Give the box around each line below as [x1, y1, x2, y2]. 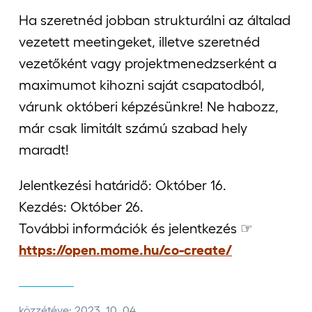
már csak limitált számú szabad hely [19, 120, 247, 136]
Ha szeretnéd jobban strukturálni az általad [19, 13, 290, 29]
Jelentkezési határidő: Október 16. [19, 178, 226, 194]
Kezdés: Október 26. [19, 199, 143, 215]
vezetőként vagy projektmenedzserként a [19, 56, 276, 72]
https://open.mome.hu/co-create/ [19, 242, 232, 258]
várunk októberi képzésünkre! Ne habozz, [19, 99, 279, 115]
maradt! [19, 142, 69, 158]
